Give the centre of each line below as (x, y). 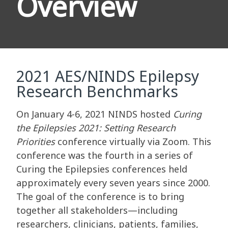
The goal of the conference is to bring (100, 197)
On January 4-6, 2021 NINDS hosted (93, 114)
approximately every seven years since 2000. (113, 183)
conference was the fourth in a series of (105, 155)
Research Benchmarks (99, 92)
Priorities (36, 142)
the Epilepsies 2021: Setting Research (96, 128)
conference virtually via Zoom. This (133, 142)
